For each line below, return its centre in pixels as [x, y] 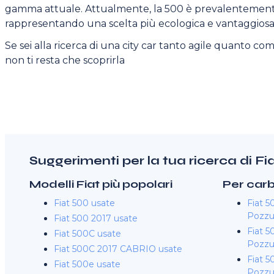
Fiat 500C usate [87, 234]
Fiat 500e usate [87, 264]
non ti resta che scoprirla [65, 60]
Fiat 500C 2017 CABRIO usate [118, 249]
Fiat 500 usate [84, 203]
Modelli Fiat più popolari [101, 184]
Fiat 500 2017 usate [96, 218]
